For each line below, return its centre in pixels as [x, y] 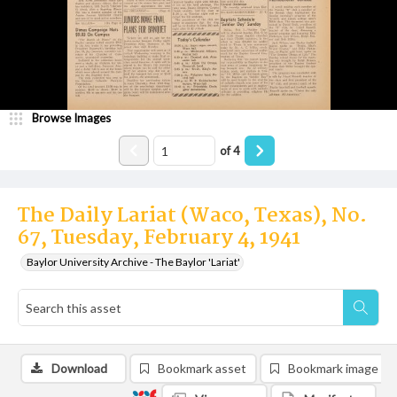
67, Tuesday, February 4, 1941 [159, 238]
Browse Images [71, 118]
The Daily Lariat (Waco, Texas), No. [192, 216]
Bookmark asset [202, 368]
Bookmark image [333, 368]
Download [79, 368]
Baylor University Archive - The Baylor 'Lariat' [133, 262]
